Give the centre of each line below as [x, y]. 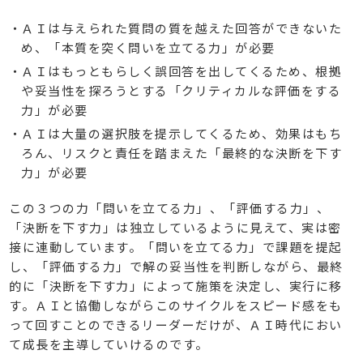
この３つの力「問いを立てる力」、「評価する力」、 [170, 208]
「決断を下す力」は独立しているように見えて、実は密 [175, 228]
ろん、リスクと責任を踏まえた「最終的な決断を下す [182, 153]
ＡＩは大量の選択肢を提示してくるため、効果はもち [182, 134]
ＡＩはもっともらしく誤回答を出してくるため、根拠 [182, 71]
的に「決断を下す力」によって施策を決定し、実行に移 [176, 286]
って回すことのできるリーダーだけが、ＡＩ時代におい [176, 325]
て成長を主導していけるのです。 [109, 344]
